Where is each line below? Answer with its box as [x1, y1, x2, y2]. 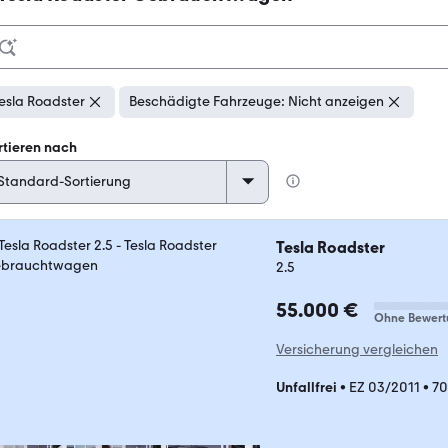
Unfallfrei [276, 379, 337, 396]
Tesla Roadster [276, 238, 385, 257]
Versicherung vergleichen [276, 341, 438, 358]
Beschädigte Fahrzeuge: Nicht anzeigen [129, 93, 384, 110]
